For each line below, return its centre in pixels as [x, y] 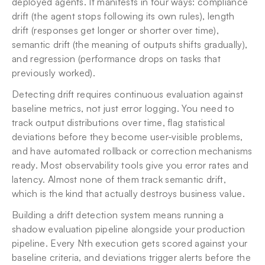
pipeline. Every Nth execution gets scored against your [130, 243]
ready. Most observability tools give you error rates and [130, 165]
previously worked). [54, 73]
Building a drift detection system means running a [118, 215]
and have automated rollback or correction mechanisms [132, 151]
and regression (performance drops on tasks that [117, 59]
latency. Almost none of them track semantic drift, [119, 179]
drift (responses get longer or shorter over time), [116, 30]
